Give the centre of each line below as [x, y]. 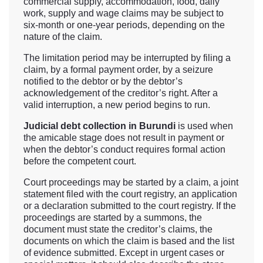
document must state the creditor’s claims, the [118, 230]
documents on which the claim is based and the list [129, 241]
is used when [204, 126]
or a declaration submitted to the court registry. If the [130, 206]
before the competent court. [80, 161]
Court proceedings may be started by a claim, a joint [131, 183]
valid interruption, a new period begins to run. [117, 105]
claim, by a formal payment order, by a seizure [118, 70]
